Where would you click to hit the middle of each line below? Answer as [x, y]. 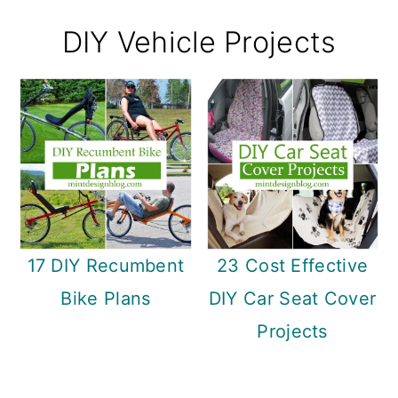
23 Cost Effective [293, 266]
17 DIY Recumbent [106, 266]
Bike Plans [106, 299]
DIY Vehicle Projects [199, 43]
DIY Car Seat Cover [292, 299]
